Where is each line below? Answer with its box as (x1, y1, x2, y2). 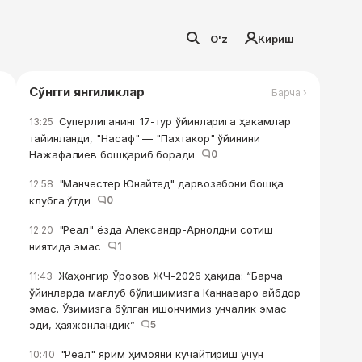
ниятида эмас (29, 240, 107, 253)
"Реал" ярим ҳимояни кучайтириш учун (57, 347, 263, 360)
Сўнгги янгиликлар (29, 84, 145, 99)
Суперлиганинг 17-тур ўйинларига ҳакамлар (55, 115, 291, 128)
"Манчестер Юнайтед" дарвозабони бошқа (55, 177, 284, 190)
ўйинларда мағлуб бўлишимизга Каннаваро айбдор (29, 286, 301, 299)
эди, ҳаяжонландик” (29, 318, 141, 331)
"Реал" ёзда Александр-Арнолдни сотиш (55, 223, 273, 236)
